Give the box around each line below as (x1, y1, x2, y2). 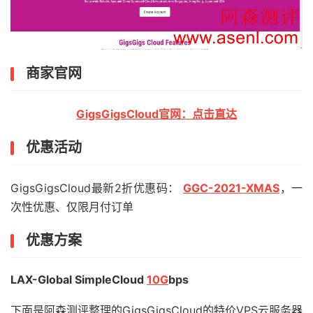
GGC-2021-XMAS (183, 180, 279, 195)
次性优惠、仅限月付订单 (10, 199, 133, 214)
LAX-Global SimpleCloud (10, 272, 147, 286)
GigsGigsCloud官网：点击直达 (76, 106, 237, 121)
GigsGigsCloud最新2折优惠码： (10, 180, 183, 195)
